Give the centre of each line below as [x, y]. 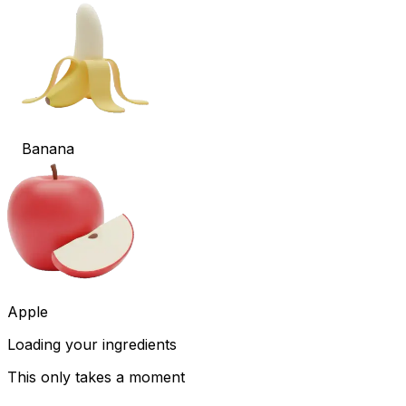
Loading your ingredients [92, 344]
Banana [48, 149]
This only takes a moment [96, 377]
